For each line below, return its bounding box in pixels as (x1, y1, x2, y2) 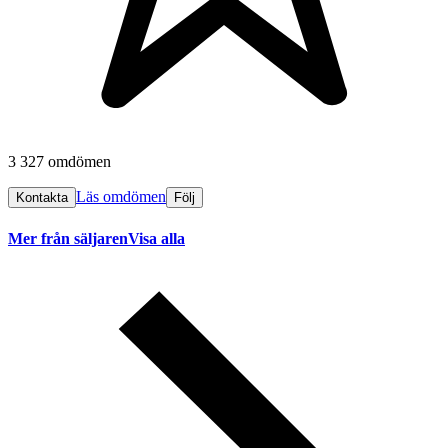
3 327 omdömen (8, 153, 111, 171)
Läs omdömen (76, 188, 166, 206)
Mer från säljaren (8, 229, 128, 247)
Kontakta (16, 190, 68, 206)
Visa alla (128, 229, 185, 247)
